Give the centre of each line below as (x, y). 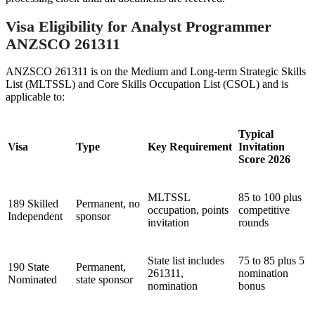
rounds (253, 223)
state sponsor (104, 280)
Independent (35, 217)
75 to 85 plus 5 (271, 261)
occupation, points (188, 210)
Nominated (32, 280)
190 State (28, 267)
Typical (256, 134)
